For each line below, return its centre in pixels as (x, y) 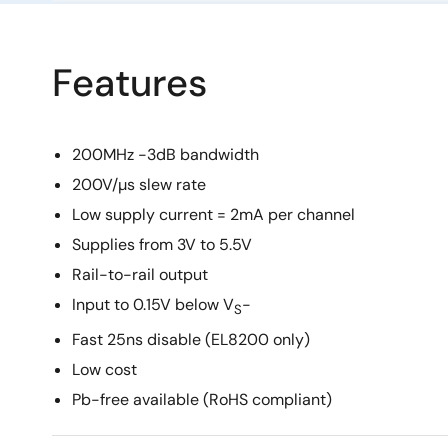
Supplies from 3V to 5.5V (162, 244)
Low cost (104, 370)
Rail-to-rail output (140, 274)
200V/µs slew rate (139, 184)
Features (129, 83)
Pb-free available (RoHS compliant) (202, 400)
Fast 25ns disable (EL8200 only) (191, 340)
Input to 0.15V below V (153, 304)
